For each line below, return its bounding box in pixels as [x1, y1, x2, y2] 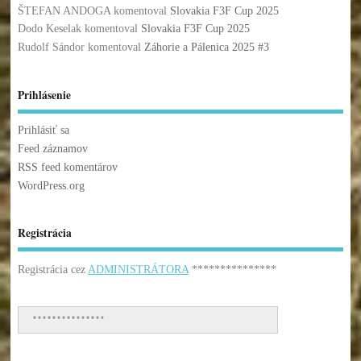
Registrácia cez [17, 263, 88, 276]
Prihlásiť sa [17, 124, 69, 137]
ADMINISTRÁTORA [87, 263, 189, 276]
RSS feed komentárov [17, 160, 118, 173]
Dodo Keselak [17, 23, 81, 35]
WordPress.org [17, 179, 85, 192]
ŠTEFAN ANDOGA [17, 4, 110, 17]
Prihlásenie [17, 86, 71, 103]
